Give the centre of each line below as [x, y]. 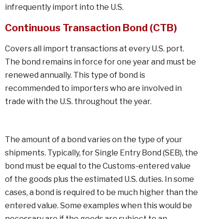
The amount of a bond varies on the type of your [94, 140]
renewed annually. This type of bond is [75, 75]
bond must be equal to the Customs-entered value [98, 166]
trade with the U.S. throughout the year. [78, 101]
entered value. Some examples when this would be [99, 206]
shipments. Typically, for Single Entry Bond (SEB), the [101, 153]
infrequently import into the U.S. [64, 7]
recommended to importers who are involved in [93, 88]
